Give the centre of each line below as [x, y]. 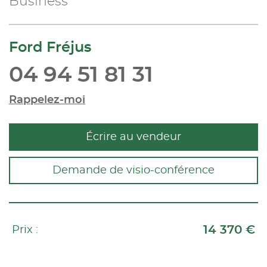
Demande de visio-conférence [133, 170]
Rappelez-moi [47, 100]
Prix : [25, 230]
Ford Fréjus [50, 47]
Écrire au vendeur [133, 137]
